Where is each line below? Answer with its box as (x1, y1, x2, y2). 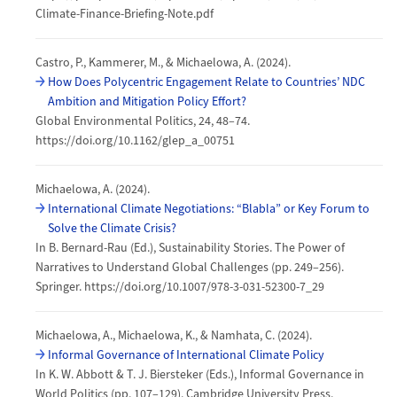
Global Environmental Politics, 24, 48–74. (35, 112, 250, 130)
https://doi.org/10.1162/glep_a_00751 (35, 131, 235, 150)
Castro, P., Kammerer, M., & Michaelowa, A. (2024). (35, 53, 291, 72)
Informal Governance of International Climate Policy (48, 346, 324, 364)
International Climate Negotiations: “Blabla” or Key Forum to (48, 199, 370, 218)
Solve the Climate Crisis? (48, 219, 176, 237)
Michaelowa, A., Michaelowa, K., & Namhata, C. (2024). (35, 326, 312, 345)
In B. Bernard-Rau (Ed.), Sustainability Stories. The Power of (35, 238, 345, 257)
